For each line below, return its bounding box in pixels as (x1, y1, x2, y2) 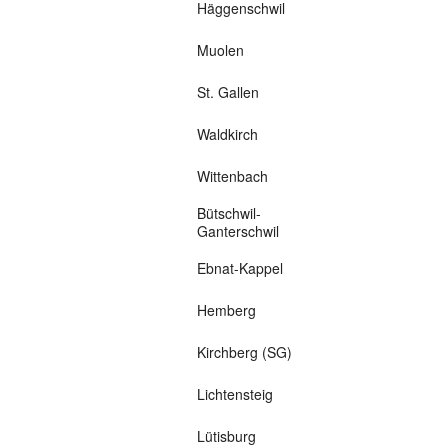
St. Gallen (196, 82, 259, 103)
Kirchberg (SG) (196, 342, 292, 363)
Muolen (196, 40, 244, 61)
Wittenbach (196, 166, 268, 187)
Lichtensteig (196, 384, 273, 405)
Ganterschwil (196, 221, 279, 242)
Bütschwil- (196, 203, 261, 224)
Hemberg (196, 300, 256, 321)
